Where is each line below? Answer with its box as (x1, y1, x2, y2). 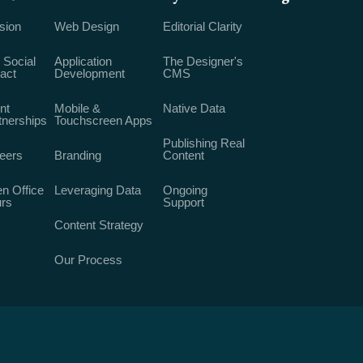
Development (54, 66, 126, 80)
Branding (54, 148, 102, 162)
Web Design (54, 19, 120, 33)
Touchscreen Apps (54, 113, 153, 127)
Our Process (54, 253, 123, 267)
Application (54, 54, 113, 68)
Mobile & (54, 101, 101, 115)
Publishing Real (163, 136, 246, 150)
